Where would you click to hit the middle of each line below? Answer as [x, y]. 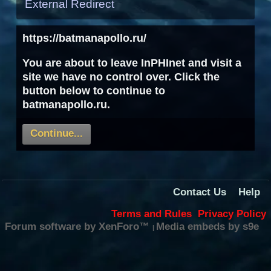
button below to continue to [94, 91]
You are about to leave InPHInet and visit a [132, 63]
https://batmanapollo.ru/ [84, 38]
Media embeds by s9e [207, 227]
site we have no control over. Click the [121, 77]
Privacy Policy [232, 214]
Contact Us [200, 192]
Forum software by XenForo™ [79, 227]
